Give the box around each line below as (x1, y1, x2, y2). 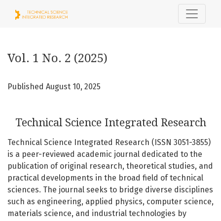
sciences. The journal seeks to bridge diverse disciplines (7, 185, 213, 194)
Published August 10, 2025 (7, 82, 101, 91)
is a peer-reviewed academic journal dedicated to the (7, 149, 202, 159)
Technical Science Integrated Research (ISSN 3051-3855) (7, 138, 211, 147)
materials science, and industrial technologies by (7, 209, 186, 218)
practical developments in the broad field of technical (7, 173, 203, 183)
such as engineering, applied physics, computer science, (7, 197, 214, 206)
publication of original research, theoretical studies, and (7, 161, 213, 171)
